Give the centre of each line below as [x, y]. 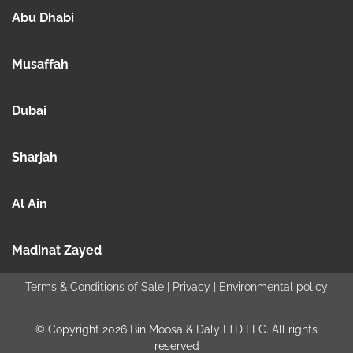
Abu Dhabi [43, 17]
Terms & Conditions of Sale [95, 287]
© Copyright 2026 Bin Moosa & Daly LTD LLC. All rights [176, 330]
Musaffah [40, 64]
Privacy [193, 287]
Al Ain [30, 204]
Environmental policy [273, 287]
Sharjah [35, 158]
